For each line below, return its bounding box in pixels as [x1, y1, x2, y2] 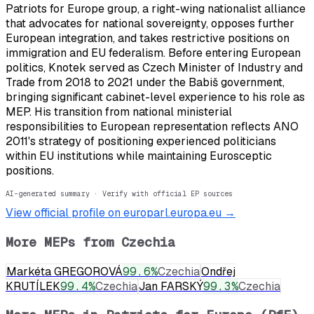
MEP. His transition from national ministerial [6, 104, 232, 120]
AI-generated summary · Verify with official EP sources [6, 189, 233, 199]
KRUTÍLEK [6, 278, 60, 294]
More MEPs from [6, 233, 121, 251]
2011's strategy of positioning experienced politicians [6, 134, 276, 149]
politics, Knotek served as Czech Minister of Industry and [6, 60, 303, 76]
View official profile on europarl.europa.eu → [6, 205, 235, 221]
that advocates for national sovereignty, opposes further [6, 16, 294, 32]
